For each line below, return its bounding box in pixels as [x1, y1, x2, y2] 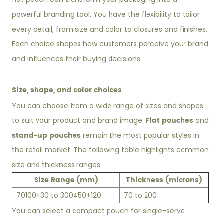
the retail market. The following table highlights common [12, 145, 209, 155]
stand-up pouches [12, 130, 81, 142]
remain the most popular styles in [81, 130, 200, 141]
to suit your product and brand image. [12, 115, 146, 126]
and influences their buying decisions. [12, 54, 142, 64]
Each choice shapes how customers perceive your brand [12, 39, 209, 49]
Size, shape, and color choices [12, 84, 122, 96]
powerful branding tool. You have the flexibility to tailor [12, 9, 200, 20]
